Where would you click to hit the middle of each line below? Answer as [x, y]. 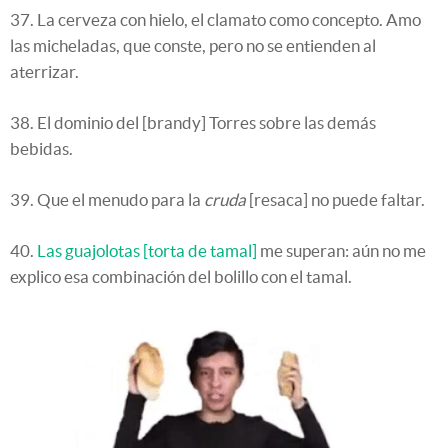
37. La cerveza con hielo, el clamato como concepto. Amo [215, 19]
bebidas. [41, 148]
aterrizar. [44, 71]
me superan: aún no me [341, 250]
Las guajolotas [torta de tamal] [147, 250]
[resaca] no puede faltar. [335, 199]
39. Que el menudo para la [107, 199]
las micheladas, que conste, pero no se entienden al [193, 45]
